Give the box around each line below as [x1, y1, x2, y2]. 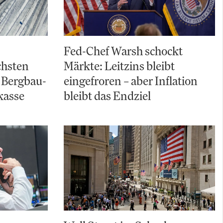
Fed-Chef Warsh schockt [64, 43, 183, 59]
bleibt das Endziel [64, 88, 151, 104]
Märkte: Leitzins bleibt [64, 58, 175, 74]
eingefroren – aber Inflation [64, 73, 198, 89]
